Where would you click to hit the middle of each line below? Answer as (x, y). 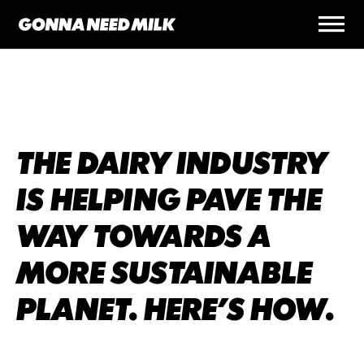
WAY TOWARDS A (143, 236)
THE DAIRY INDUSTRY (172, 163)
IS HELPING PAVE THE (169, 200)
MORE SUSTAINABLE (165, 273)
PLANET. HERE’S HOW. (175, 310)
